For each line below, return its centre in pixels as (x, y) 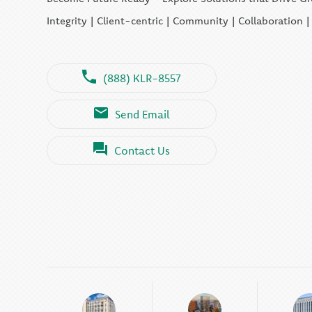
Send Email (142, 114)
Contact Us (142, 150)
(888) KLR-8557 (142, 78)
